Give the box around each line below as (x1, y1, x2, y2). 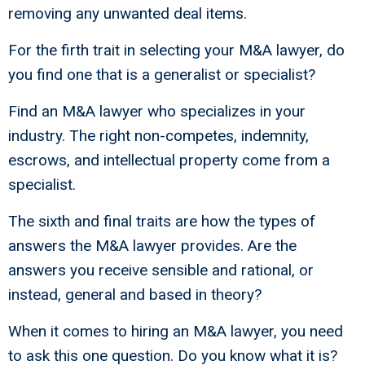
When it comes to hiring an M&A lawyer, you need (8, 322, 343, 341)
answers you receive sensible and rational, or (8, 261, 314, 280)
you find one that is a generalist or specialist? (8, 65, 315, 85)
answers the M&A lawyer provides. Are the (8, 236, 297, 256)
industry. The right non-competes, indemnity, (8, 126, 309, 146)
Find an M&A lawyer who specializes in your (8, 102, 306, 121)
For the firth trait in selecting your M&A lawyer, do (8, 41, 345, 60)
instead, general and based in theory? (8, 285, 262, 305)
